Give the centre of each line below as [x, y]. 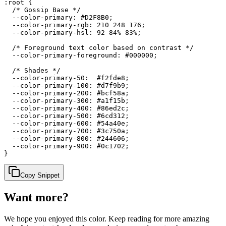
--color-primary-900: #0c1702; [67, 146]
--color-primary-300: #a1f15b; [67, 100]
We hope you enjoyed [40, 218]
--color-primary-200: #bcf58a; [67, 93]
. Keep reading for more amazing [157, 218]
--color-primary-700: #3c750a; [67, 131]
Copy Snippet [40, 175]
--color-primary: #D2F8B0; [59, 17]
